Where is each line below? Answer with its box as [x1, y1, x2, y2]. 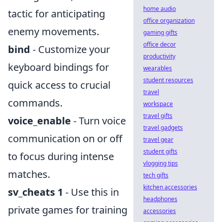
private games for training [8, 203, 127, 217]
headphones [143, 195, 177, 203]
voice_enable [8, 114, 71, 128]
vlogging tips [143, 159, 178, 167]
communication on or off [8, 132, 122, 146]
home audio [143, 4, 176, 13]
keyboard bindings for [8, 60, 109, 74]
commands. [8, 96, 62, 110]
